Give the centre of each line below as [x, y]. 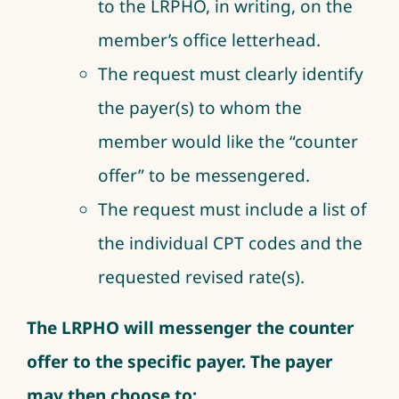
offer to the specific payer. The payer [179, 361]
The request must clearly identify [230, 73]
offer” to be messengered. [204, 175]
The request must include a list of [232, 209]
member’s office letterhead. [209, 40]
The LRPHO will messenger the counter [190, 327]
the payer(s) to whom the [199, 107]
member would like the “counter [228, 141]
